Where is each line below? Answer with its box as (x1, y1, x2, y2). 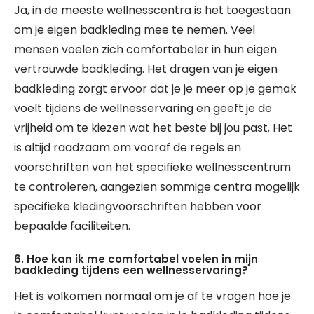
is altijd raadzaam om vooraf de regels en (14, 139, 241, 156)
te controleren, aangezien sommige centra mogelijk (14, 179, 300, 195)
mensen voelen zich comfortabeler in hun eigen (14, 41, 277, 57)
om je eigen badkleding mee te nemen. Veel (14, 22, 255, 38)
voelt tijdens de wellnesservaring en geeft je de (14, 100, 272, 116)
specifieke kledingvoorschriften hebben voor (14, 198, 261, 214)
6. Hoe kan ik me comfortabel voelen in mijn (14, 252, 258, 266)
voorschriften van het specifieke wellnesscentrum (14, 159, 291, 175)
